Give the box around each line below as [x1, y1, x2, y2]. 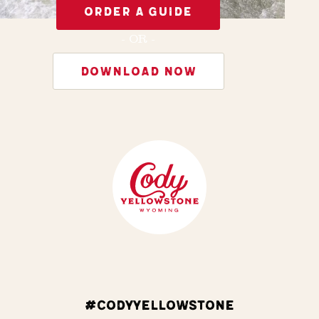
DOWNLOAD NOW [80, 64, 197, 79]
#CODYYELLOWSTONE [85, 297, 234, 314]
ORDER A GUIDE [84, 4, 192, 19]
